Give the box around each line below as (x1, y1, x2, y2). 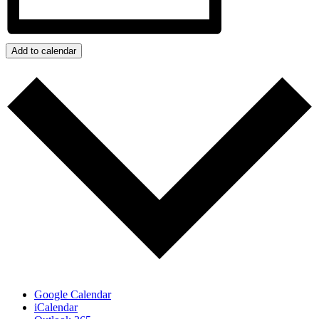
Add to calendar (11, 46, 76, 57)
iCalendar (34, 300, 78, 313)
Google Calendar (34, 288, 111, 300)
